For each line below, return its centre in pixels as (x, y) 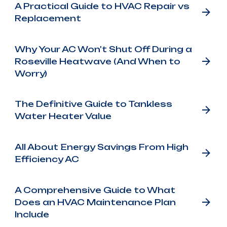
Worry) (31, 73)
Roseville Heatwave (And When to (97, 61)
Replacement (48, 18)
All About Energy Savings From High (101, 147)
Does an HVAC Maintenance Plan (95, 202)
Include (32, 214)
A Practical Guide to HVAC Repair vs (102, 6)
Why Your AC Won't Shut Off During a (103, 49)
